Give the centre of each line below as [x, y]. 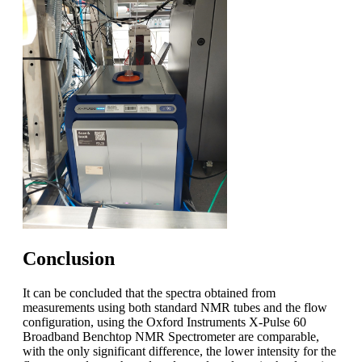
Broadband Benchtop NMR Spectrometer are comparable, [171, 336]
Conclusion [69, 258]
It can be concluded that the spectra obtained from [149, 293]
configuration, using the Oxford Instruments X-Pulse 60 [164, 322]
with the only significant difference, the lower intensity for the [179, 351]
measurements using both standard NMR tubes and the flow [175, 307]
